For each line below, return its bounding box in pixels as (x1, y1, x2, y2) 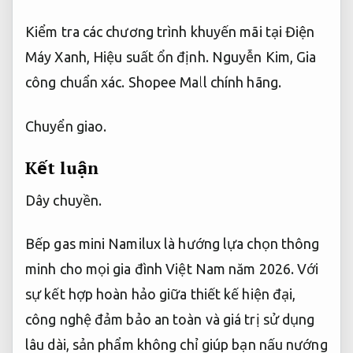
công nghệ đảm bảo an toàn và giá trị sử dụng (25, 311, 315, 328)
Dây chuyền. (25, 192, 102, 209)
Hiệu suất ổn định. (93, 49, 209, 65)
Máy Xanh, (25, 49, 93, 65)
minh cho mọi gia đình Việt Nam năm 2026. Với (25, 261, 319, 277)
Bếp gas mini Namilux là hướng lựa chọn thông (25, 236, 320, 252)
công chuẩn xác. (25, 74, 125, 91)
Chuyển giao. (25, 117, 107, 134)
